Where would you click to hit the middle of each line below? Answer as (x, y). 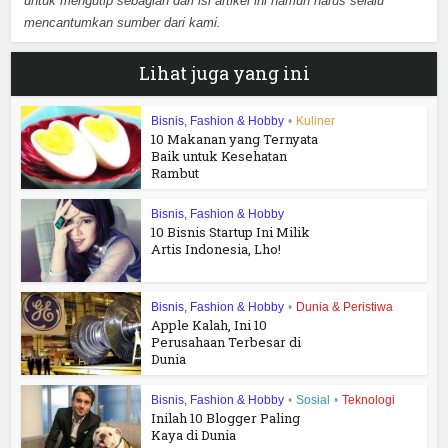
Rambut (175, 173)
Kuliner (316, 121)
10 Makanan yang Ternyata (235, 139)
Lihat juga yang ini (224, 73)
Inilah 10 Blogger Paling (226, 417)
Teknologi (369, 399)
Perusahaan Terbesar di (226, 341)
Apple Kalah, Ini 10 (209, 324)
